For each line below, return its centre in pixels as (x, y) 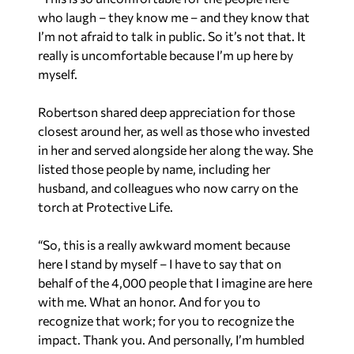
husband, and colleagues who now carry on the (168, 187)
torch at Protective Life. (107, 206)
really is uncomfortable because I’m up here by (166, 55)
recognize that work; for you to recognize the (166, 320)
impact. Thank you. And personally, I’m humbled (171, 339)
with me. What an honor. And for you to (149, 301)
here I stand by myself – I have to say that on (160, 263)
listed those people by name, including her (154, 168)
